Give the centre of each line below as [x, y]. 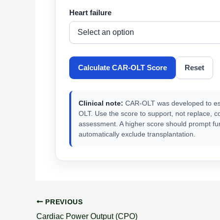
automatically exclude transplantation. [137, 134]
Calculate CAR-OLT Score [123, 68]
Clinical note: [101, 103]
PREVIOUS [63, 202]
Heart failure [90, 13]
